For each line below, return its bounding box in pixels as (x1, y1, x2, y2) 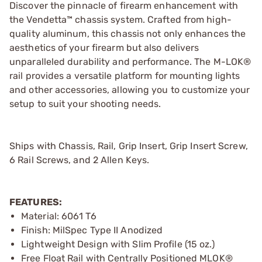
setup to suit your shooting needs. (9, 98, 161, 109)
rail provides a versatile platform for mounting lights (9, 70, 240, 81)
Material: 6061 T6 (21, 210, 96, 222)
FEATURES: (9, 196, 62, 208)
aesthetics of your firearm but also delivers (9, 42, 199, 53)
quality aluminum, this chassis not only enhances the (9, 27, 246, 39)
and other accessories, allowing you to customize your (9, 84, 250, 95)
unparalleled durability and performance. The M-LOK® (9, 56, 251, 67)
